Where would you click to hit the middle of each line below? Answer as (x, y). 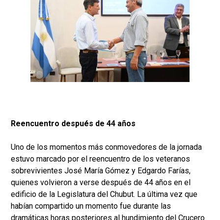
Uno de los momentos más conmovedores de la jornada (106, 147)
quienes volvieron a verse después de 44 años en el (101, 183)
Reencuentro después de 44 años (73, 124)
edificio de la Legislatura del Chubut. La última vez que (104, 194)
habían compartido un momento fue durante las (91, 206)
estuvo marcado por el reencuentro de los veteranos (100, 159)
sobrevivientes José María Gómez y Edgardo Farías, (101, 171)
